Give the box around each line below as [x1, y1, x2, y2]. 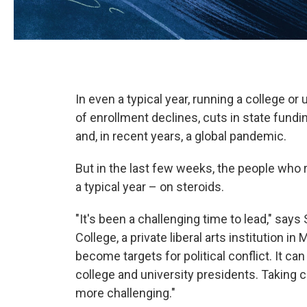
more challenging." [75, 286, 175, 300]
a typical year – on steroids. [75, 180, 224, 194]
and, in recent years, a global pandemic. [75, 129, 286, 143]
